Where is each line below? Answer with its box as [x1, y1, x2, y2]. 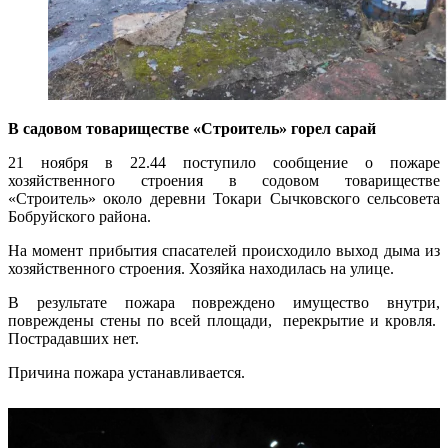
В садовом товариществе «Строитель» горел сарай [8, 120, 380, 138]
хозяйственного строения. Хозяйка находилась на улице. [8, 260, 394, 278]
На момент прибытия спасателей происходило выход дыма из [8, 242, 440, 260]
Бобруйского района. [8, 208, 155, 226]
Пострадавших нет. [8, 330, 139, 348]
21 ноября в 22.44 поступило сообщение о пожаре [8, 154, 440, 172]
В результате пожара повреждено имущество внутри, [8, 294, 440, 312]
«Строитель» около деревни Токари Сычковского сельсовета [8, 190, 440, 208]
